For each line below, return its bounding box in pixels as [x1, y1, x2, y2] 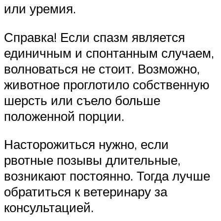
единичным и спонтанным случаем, [4, 44, 214, 61]
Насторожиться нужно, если [4, 136, 169, 152]
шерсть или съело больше [4, 92, 160, 108]
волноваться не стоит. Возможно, [4, 60, 200, 76]
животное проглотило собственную [4, 76, 210, 92]
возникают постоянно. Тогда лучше [4, 168, 210, 184]
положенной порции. [4, 108, 124, 124]
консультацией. [4, 199, 94, 216]
